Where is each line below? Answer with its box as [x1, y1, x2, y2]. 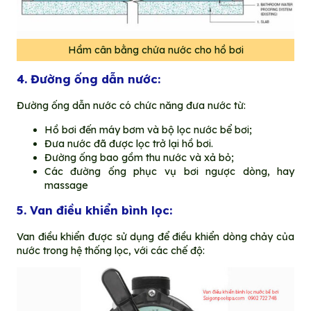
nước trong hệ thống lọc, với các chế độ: [16, 244, 205, 257]
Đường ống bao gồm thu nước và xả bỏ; [44, 151, 234, 164]
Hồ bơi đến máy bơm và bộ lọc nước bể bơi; [44, 123, 252, 136]
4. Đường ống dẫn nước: [16, 72, 160, 87]
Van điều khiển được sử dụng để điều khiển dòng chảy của [16, 230, 295, 243]
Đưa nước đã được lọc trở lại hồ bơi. [44, 137, 213, 150]
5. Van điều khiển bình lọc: [16, 202, 172, 217]
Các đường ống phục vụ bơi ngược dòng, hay [44, 165, 295, 178]
